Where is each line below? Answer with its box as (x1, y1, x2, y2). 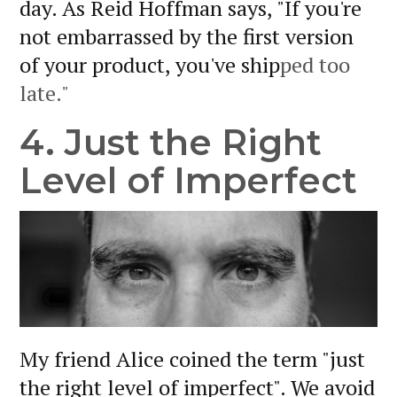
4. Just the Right (19, 120, 322, 164)
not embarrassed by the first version (19, 21, 354, 51)
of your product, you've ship (19, 50, 280, 79)
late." (19, 78, 69, 107)
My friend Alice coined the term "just (19, 344, 365, 373)
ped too (280, 50, 350, 79)
